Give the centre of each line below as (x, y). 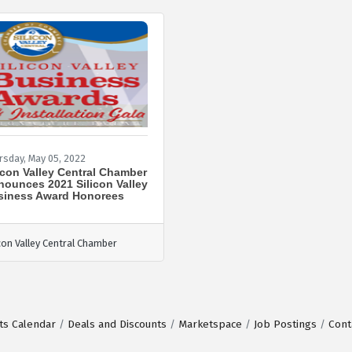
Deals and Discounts (117, 324)
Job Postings (285, 324)
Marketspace (210, 324)
